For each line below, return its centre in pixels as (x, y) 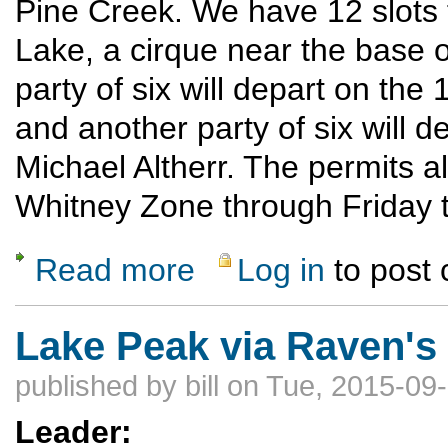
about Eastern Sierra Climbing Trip (294, 261)
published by (100, 386)
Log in (281, 270)
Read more (115, 270)
